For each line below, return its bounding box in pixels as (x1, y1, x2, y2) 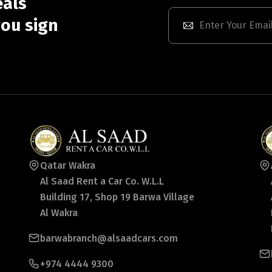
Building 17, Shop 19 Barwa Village (40, 191, 194, 203)
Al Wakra (40, 206, 78, 219)
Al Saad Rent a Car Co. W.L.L (40, 175, 164, 187)
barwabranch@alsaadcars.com (40, 232, 178, 244)
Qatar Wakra (40, 159, 95, 171)
